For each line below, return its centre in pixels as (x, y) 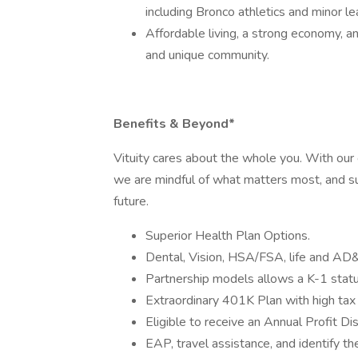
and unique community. (207, 55)
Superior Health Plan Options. (228, 236)
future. (131, 201)
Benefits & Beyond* (174, 124)
